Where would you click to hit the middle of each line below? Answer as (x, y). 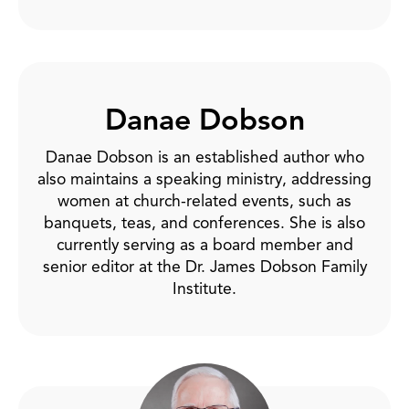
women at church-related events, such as (204, 200)
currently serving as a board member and (204, 244)
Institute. (204, 288)
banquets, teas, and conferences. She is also (204, 222)
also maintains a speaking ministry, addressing (204, 178)
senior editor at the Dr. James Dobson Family (204, 266)
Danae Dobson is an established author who (204, 157)
